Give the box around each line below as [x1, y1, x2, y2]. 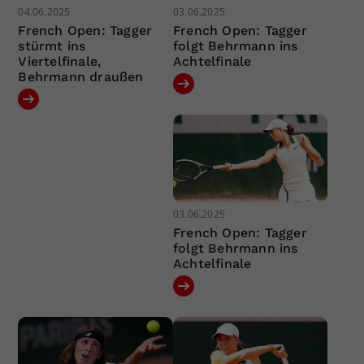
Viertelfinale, [18, 54, 102, 70]
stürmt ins [18, 38, 86, 54]
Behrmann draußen [18, 69, 144, 85]
